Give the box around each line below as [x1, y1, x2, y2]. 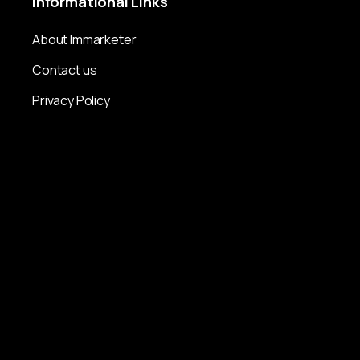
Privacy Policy [31, 91, 110, 109]
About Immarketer [31, 30, 137, 48]
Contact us [31, 60, 97, 79]
